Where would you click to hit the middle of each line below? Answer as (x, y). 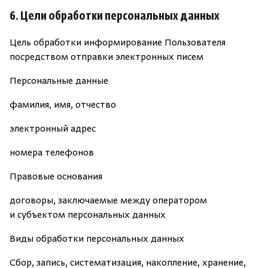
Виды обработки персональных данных (97, 239)
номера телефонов (52, 153)
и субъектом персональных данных (88, 215)
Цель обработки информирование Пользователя (118, 43)
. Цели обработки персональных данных (118, 17)
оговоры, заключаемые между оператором (111, 201)
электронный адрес (53, 129)
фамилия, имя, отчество (63, 105)
